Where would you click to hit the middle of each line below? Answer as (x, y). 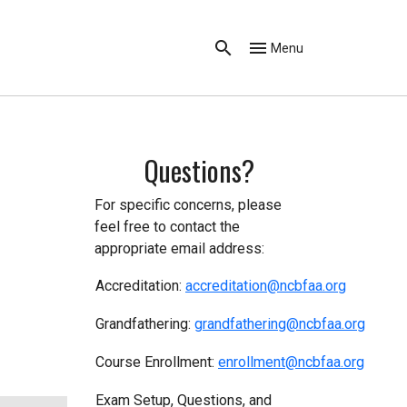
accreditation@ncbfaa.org (266, 286)
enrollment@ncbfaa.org (291, 362)
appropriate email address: (179, 249)
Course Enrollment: (157, 362)
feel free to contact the (167, 227)
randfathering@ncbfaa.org (284, 324)
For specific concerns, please (188, 205)
